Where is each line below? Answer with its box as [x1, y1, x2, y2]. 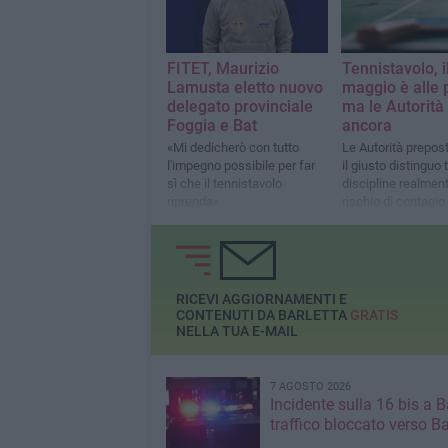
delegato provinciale [166, 97, 313, 117]
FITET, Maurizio [166, 59, 279, 79]
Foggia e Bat [166, 116, 257, 136]
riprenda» [166, 194, 219, 210]
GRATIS [349, 307, 398, 324]
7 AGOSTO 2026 [269, 380, 351, 393]
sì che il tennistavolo [166, 176, 282, 192]
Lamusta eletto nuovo [166, 78, 323, 98]
